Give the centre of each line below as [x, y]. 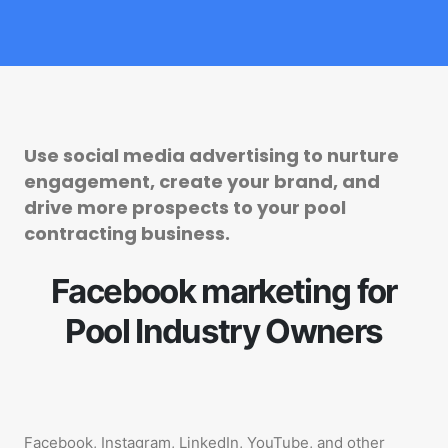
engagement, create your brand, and [202, 181]
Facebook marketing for [224, 291]
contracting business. [127, 233]
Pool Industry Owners [224, 331]
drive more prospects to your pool [185, 207]
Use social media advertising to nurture [211, 155]
